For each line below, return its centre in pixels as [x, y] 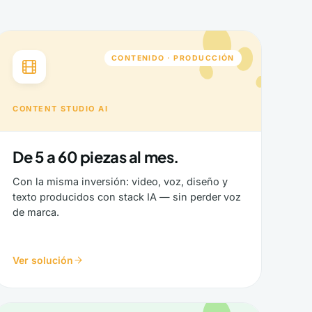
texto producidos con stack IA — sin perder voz [127, 197]
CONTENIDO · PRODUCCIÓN [173, 58]
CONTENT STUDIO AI [61, 109]
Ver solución [43, 260]
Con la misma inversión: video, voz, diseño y [120, 181]
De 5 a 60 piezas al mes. [96, 157]
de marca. [36, 212]
